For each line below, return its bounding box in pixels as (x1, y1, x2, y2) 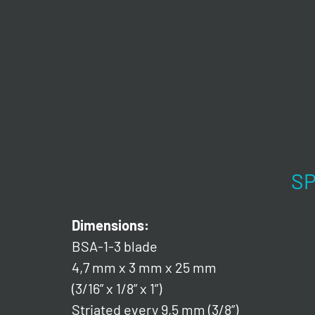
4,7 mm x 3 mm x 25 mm (72, 259, 217, 276)
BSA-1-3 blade (72, 238, 157, 255)
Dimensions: (72, 217, 149, 234)
